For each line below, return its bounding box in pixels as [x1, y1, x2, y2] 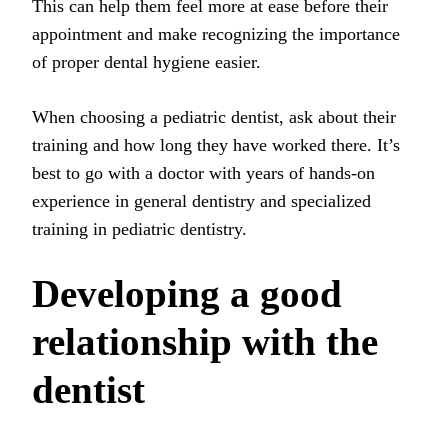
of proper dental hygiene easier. [32, 52, 261, 73]
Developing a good [32, 272, 342, 316]
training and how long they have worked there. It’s [32, 135, 400, 156]
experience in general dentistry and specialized [32, 191, 371, 212]
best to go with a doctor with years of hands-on [32, 163, 375, 184]
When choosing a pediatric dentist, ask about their [32, 107, 396, 128]
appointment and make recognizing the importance [32, 24, 400, 45]
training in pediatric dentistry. [32, 219, 247, 240]
